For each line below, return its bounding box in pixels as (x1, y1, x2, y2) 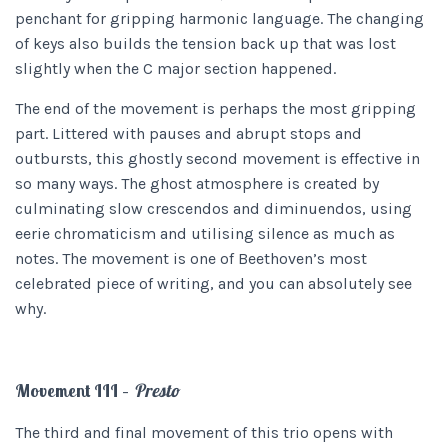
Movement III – (15, 379, 133, 402)
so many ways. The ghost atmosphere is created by (15, 174, 379, 193)
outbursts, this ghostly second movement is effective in (15, 149, 420, 168)
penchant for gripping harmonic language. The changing (15, 9, 424, 28)
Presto (133, 379, 179, 402)
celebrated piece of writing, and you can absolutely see (15, 274, 412, 293)
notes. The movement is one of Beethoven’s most (15, 249, 367, 268)
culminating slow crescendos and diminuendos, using (15, 199, 412, 218)
